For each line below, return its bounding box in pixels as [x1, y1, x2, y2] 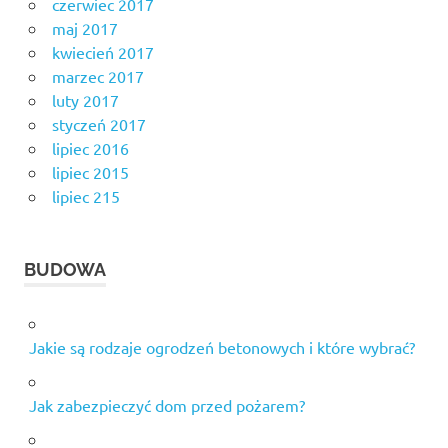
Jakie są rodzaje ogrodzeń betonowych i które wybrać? [28, 337, 415, 358]
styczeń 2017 [51, 114, 146, 135]
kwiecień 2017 [51, 42, 154, 63]
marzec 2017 [51, 66, 144, 87]
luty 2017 [51, 90, 119, 111]
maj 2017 [51, 18, 118, 39]
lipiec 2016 [51, 138, 129, 159]
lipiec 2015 [51, 162, 129, 183]
